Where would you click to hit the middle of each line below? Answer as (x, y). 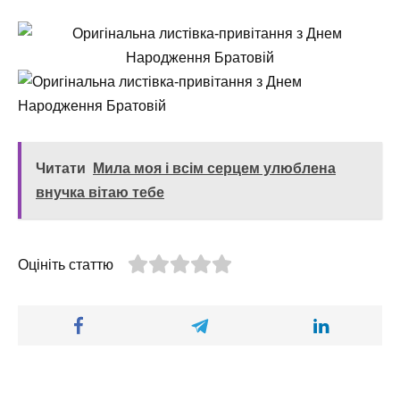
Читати (61, 168)
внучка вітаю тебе (100, 192)
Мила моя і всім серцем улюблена (214, 168)
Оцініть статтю (66, 264)
